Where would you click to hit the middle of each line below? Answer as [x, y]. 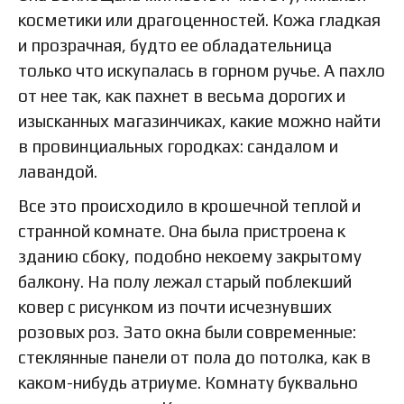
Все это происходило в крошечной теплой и [189, 206]
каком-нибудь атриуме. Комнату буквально [188, 383]
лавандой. [58, 172]
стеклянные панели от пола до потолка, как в [194, 358]
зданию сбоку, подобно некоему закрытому [190, 257]
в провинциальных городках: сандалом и [178, 147]
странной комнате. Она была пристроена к [182, 231]
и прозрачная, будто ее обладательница [175, 46]
